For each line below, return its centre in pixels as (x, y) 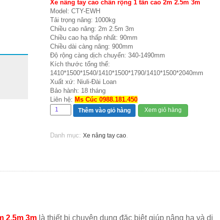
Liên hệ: (62, 99)
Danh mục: (66, 135)
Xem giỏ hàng (163, 110)
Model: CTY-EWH (75, 11)
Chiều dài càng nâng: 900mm (91, 46)
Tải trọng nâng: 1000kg (82, 20)
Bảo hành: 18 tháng (78, 91)
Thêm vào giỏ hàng (105, 110)
